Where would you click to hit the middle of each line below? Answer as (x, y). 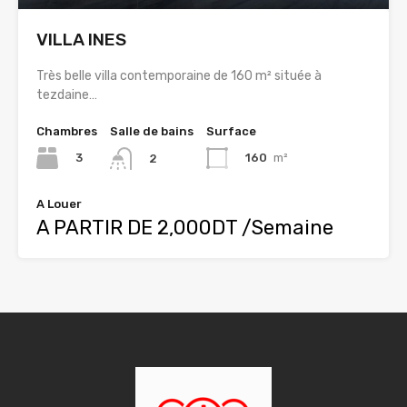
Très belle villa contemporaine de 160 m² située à (179, 76)
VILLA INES (81, 40)
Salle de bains (152, 132)
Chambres (67, 132)
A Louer (59, 203)
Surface (231, 132)
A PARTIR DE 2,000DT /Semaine (185, 227)
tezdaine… (67, 95)
